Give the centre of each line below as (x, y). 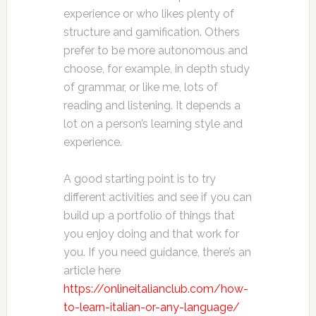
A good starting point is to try (139, 179)
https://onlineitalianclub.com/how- (156, 289)
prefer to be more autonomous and (155, 50)
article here (92, 271)
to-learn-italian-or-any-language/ (151, 307)
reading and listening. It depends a (152, 105)
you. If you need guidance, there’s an (157, 252)
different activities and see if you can (157, 197)
